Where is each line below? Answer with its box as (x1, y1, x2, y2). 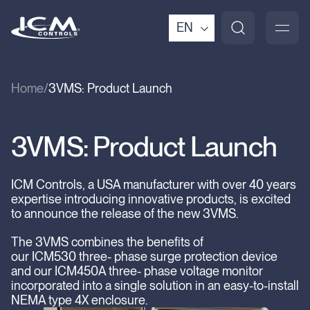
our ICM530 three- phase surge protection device (11, 249, 277, 264)
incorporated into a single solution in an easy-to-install (11, 278, 299, 293)
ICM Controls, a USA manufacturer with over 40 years (11, 177, 296, 192)
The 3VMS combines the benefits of (11, 235, 203, 249)
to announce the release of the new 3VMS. (11, 206, 238, 221)
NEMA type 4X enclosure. (11, 293, 147, 307)
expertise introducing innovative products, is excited (11, 192, 291, 206)
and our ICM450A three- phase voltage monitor (11, 264, 263, 278)
